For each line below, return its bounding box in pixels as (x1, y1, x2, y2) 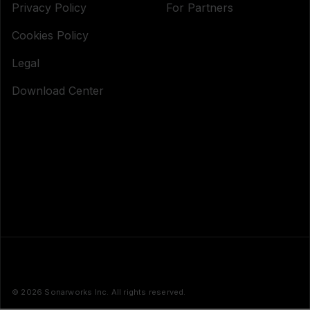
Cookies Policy (12, 28, 89, 42)
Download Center (12, 84, 104, 98)
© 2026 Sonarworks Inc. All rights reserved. (12, 287, 186, 297)
